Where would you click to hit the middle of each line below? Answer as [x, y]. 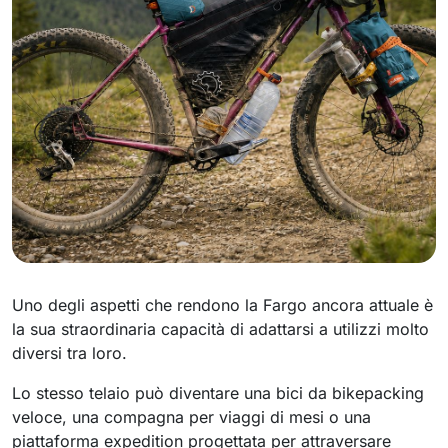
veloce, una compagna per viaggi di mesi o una [191, 417]
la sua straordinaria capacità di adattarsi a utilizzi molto [220, 329]
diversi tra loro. [69, 353]
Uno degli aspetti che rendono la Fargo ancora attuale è [222, 305]
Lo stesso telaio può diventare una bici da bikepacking [218, 393]
